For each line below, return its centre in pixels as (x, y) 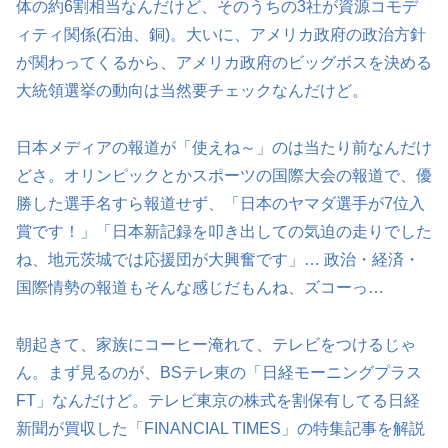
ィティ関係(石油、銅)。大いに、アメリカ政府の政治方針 (221, 35)
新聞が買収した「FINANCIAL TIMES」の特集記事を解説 (220, 428)
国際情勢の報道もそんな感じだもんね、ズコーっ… (200, 288)
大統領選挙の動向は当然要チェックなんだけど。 (192, 91)
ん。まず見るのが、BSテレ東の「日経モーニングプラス (219, 372)
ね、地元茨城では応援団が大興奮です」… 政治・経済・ (218, 260)
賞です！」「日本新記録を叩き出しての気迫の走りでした (224, 232)
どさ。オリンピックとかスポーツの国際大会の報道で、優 (224, 176)
